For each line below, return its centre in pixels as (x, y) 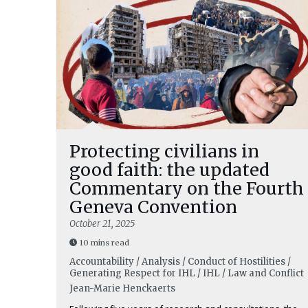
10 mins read (104, 243)
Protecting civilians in (164, 151)
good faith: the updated (169, 170)
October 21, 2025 (102, 224)
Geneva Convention (153, 207)
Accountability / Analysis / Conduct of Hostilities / (180, 262)
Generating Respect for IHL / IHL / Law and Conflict (187, 273)
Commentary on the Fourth (187, 188)
